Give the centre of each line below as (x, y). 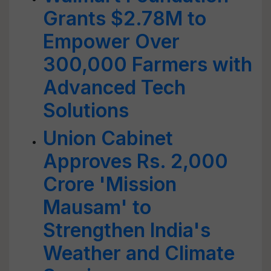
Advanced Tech (114, 87)
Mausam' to (97, 207)
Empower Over (111, 41)
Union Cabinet (108, 138)
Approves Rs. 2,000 (135, 161)
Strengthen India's (127, 230)
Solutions (86, 110)
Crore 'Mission (110, 184)
